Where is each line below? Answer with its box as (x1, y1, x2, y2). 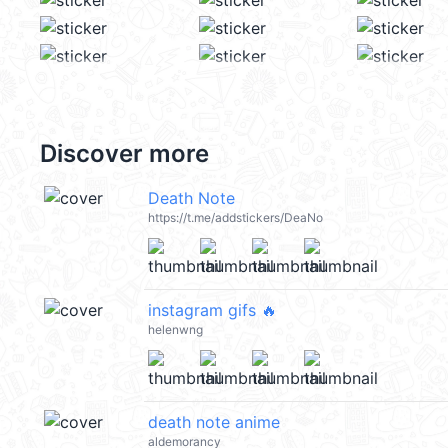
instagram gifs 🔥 (148, 300, 277, 320)
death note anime (148, 412, 280, 432)
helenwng (148, 322, 203, 337)
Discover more (40, 139, 209, 168)
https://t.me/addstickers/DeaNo (148, 210, 323, 225)
